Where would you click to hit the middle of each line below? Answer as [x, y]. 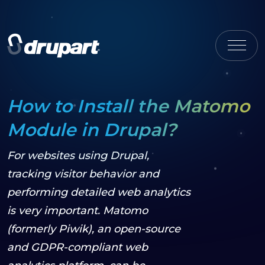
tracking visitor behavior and [83, 174]
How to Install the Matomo [128, 106]
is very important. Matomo [77, 211]
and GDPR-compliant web [77, 247]
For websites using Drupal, [78, 156]
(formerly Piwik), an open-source [94, 229]
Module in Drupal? [92, 130]
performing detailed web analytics [99, 192]
